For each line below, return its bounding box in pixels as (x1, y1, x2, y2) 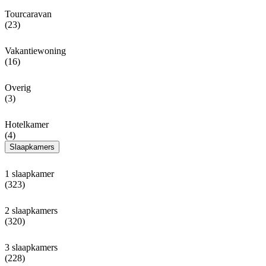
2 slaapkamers (5, 205, 58, 216)
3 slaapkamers (5, 242, 58, 253)
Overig (5, 83, 31, 93)
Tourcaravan (5, 9, 52, 20)
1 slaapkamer (5, 169, 54, 179)
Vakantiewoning (5, 46, 66, 56)
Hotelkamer (5, 119, 49, 130)
